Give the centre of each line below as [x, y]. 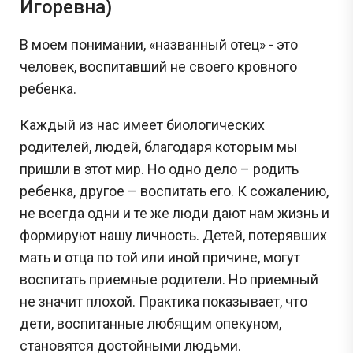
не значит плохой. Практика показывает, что [163, 301]
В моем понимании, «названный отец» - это [159, 44]
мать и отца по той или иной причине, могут [160, 257]
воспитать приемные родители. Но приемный [169, 279]
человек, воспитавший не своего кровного [158, 66]
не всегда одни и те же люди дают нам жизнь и [175, 213]
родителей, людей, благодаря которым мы [159, 147]
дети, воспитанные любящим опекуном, [150, 323]
